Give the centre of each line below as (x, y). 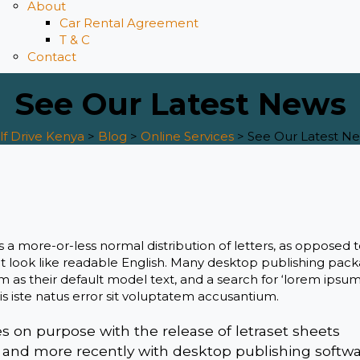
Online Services (187, 136)
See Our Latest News (180, 104)
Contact (52, 57)
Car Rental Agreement (129, 23)
